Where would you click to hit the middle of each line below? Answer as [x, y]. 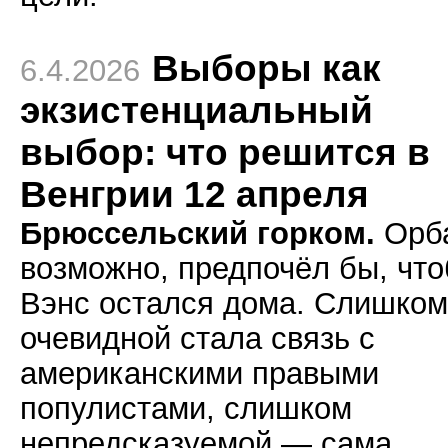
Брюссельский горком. [197, 233]
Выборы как [266, 68]
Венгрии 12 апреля [194, 194]
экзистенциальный [196, 110]
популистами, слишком [186, 408]
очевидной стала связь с [197, 338]
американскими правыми [199, 373]
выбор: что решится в [225, 152]
